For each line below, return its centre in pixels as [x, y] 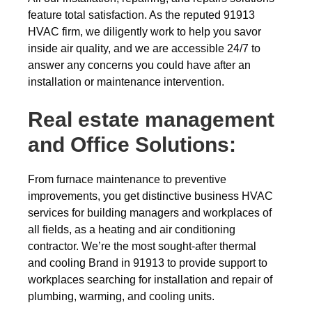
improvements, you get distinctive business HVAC [150, 196]
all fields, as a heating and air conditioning [132, 229]
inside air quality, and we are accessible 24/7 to [144, 48]
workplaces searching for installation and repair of [150, 280]
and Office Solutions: [132, 145]
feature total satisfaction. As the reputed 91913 [141, 15]
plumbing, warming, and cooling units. [121, 296]
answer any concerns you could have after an [139, 65]
